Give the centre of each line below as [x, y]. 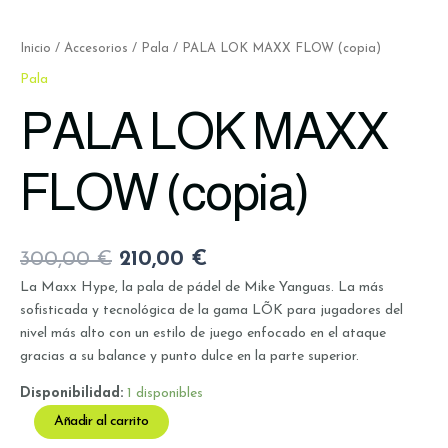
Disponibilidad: [71, 393]
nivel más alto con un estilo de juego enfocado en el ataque [203, 333]
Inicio [35, 48]
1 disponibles [165, 393]
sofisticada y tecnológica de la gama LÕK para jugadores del [211, 310]
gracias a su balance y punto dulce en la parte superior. [189, 356]
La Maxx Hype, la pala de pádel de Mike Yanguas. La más [202, 287]
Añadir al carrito [101, 421]
